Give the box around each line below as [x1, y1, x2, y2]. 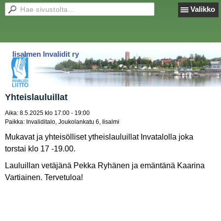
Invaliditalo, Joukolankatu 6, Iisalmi [25, 118, 119, 125]
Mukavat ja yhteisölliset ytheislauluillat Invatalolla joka [5, 133, 193, 141]
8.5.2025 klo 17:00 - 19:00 [18, 110, 90, 116]
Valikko [190, 5, 215, 13]
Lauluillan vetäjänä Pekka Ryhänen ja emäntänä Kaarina [5, 161, 205, 170]
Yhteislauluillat [5, 92, 68, 102]
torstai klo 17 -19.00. [5, 145, 77, 153]
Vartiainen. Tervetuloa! [5, 173, 83, 182]
